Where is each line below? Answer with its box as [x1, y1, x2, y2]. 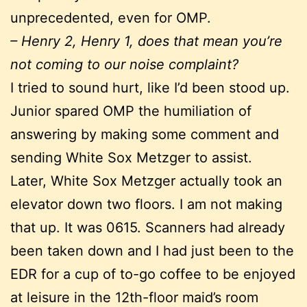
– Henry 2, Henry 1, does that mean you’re [10, 32, 282, 49]
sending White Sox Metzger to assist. [10, 149, 256, 166]
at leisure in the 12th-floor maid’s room [10, 288, 258, 306]
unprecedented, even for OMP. [10, 9, 215, 26]
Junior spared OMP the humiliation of [10, 102, 251, 119]
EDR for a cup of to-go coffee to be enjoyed [10, 265, 295, 282]
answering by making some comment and [10, 125, 279, 143]
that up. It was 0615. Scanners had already [10, 219, 285, 236]
